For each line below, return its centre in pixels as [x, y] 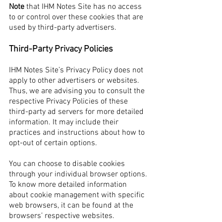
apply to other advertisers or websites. [74, 81]
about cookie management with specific [77, 195]
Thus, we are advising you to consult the [77, 91]
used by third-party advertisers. [63, 28]
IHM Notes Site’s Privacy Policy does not [76, 70]
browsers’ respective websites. [62, 216]
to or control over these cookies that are [76, 17]
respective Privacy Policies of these [68, 102]
